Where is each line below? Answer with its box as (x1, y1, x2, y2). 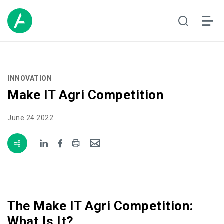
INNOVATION (7, 74, 52, 82)
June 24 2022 (7, 114, 53, 122)
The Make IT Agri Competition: (7, 198, 193, 213)
